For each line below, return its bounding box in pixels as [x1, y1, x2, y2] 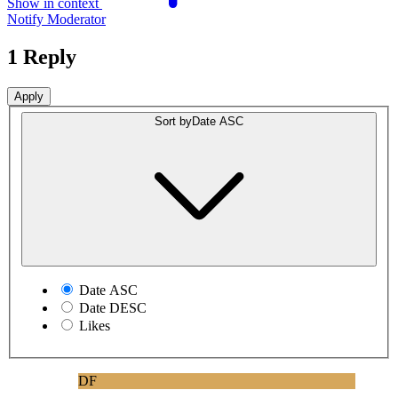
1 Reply [7, 44, 76, 68]
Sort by [155, 115, 192, 129]
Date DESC [79, 300, 147, 316]
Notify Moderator [7, 11, 106, 27]
